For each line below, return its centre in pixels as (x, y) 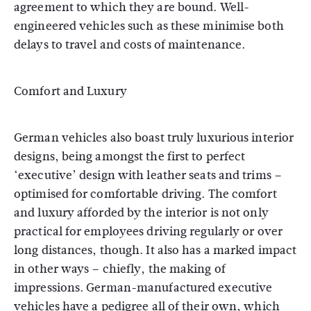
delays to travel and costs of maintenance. (130, 45)
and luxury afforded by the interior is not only (141, 213)
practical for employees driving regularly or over (148, 232)
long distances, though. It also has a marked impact (155, 250)
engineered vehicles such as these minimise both (149, 26)
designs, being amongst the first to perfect (130, 157)
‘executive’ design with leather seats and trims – (148, 175)
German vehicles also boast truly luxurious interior (154, 138)
